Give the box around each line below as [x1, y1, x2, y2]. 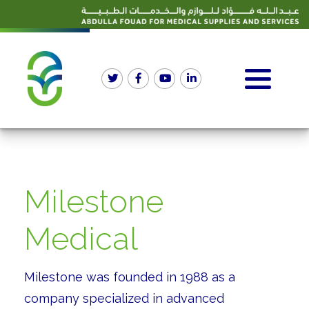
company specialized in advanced [24, 290, 224, 306]
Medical [24, 220, 138, 257]
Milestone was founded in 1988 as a [24, 269, 235, 284]
